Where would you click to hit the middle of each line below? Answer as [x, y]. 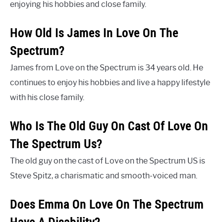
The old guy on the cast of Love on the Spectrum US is [108, 161]
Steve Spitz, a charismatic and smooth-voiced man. [104, 175]
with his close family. [47, 97]
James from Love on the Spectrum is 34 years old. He [107, 67]
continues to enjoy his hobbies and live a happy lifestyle [110, 82]
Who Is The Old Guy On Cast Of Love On [109, 126]
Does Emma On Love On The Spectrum [107, 204]
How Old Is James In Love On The [94, 32]
